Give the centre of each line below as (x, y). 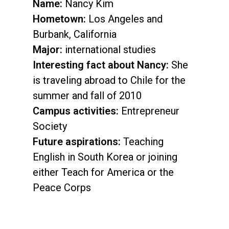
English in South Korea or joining (105, 157)
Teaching (142, 142)
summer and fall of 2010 (87, 96)
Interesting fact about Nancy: (101, 65)
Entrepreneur (149, 111)
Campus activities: (76, 111)
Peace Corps (62, 188)
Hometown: (59, 19)
